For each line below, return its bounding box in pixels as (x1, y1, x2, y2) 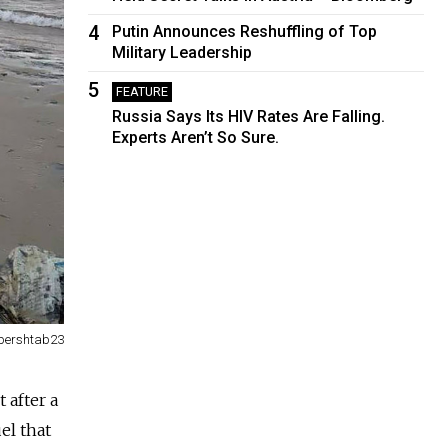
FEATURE (116, 83, 169, 99)
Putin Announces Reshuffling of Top (112, 21, 378, 41)
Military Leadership (112, 42, 253, 62)
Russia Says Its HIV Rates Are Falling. (112, 106, 386, 126)
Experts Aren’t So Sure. (112, 127, 280, 147)
